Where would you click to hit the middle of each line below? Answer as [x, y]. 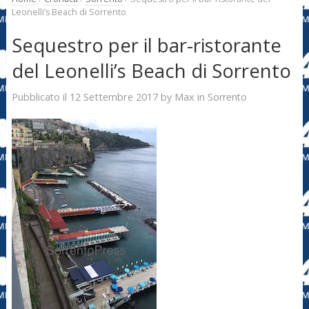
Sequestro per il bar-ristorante [146, 46]
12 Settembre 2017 [113, 96]
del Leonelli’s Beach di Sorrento [151, 71]
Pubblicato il [40, 97]
